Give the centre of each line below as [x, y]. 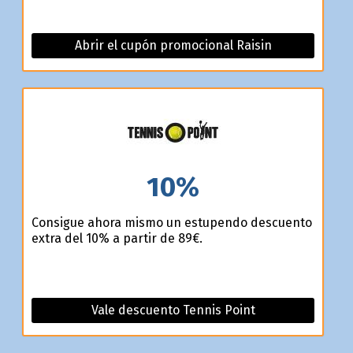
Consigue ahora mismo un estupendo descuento [171, 222]
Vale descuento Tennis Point [173, 310]
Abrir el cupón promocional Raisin [173, 46]
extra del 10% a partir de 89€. [117, 238]
